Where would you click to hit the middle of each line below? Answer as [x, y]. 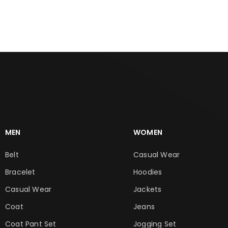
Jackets [148, 190]
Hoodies [148, 172]
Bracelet [20, 172]
